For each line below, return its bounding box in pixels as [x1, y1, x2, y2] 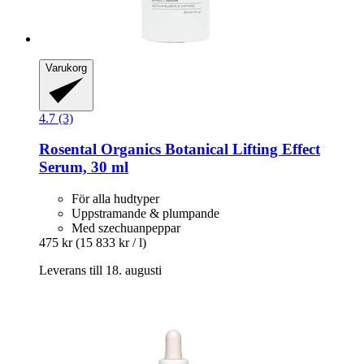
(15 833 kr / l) [76, 236, 146, 250]
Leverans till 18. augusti [39, 263, 162, 278]
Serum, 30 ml [39, 158, 128, 176]
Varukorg [45, 61, 87, 74]
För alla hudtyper [71, 192, 159, 206]
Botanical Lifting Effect [161, 141, 320, 158]
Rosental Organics [39, 141, 161, 158]
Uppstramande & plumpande [71, 206, 219, 221]
